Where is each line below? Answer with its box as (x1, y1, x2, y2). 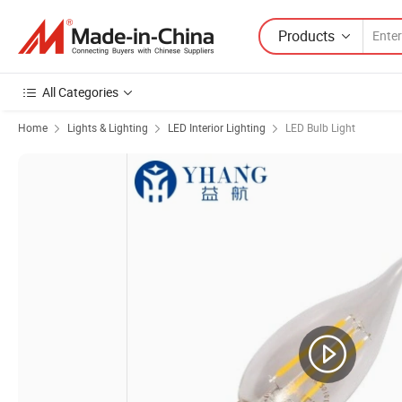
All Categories (42, 83, 118, 100)
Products (278, 25, 335, 46)
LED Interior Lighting (168, 120, 266, 135)
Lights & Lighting (67, 120, 148, 135)
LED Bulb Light (285, 120, 355, 135)
